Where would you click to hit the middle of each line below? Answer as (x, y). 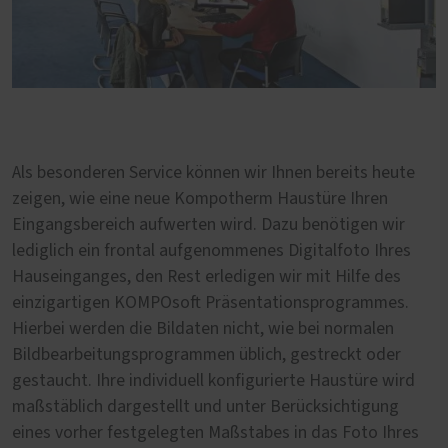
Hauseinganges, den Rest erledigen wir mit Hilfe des (206, 277)
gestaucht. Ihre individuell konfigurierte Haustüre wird (213, 381)
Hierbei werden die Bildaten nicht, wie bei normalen (203, 329)
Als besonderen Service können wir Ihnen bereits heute (213, 173)
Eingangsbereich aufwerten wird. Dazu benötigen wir (208, 225)
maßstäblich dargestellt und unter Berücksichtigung (205, 407)
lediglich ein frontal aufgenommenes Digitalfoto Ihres (211, 251)
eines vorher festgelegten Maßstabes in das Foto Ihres (215, 433)
